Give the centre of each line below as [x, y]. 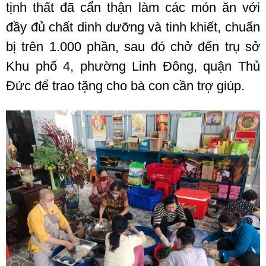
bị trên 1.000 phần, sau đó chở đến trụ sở [133, 47]
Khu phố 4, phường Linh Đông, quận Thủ [133, 66]
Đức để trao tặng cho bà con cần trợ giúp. [125, 86]
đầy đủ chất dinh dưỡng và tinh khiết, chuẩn [133, 27]
